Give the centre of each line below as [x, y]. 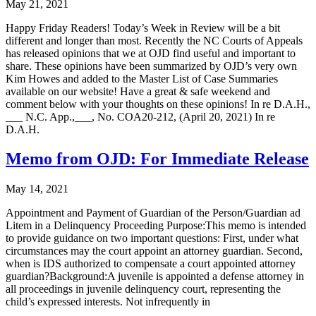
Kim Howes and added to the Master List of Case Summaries [142, 78]
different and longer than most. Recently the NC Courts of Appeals [154, 40]
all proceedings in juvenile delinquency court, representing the [143, 289]
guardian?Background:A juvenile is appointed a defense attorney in [155, 276]
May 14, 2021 [37, 189]
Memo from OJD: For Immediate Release [157, 159]
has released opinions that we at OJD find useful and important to [151, 53]
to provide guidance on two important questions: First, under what [152, 238]
